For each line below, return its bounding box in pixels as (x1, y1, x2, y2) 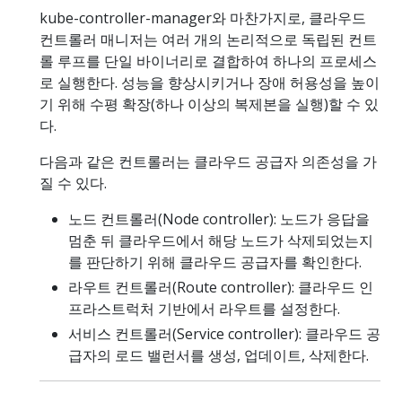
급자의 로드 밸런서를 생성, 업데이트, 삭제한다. (68, 345, 369, 365)
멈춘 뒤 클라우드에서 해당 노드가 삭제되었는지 (68, 230, 373, 250)
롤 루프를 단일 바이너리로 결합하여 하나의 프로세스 (39, 50, 377, 71)
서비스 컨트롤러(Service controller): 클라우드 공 (68, 323, 380, 344)
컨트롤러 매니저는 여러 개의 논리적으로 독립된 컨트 (39, 29, 377, 49)
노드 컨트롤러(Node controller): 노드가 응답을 (68, 208, 370, 229)
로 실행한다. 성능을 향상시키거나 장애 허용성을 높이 (39, 72, 380, 92)
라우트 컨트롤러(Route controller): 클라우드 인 (68, 276, 373, 297)
